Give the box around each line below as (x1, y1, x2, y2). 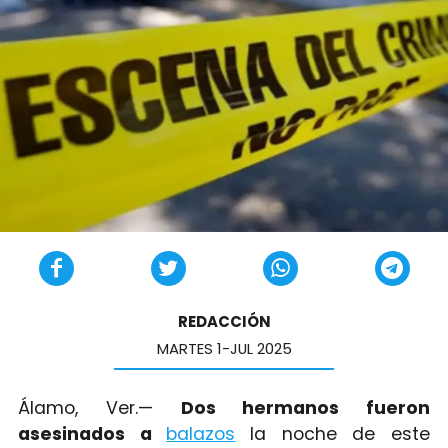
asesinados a (17, 421, 167, 446)
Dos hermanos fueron (180, 395, 431, 420)
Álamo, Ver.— (17, 395, 181, 420)
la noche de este (250, 421, 431, 446)
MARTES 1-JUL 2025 (156, 338, 292, 360)
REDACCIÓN (177, 311, 271, 333)
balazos (166, 421, 236, 446)
